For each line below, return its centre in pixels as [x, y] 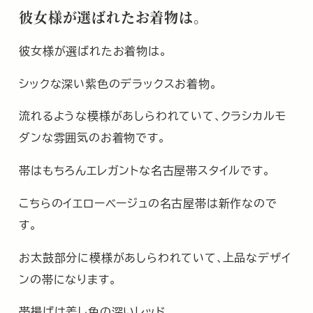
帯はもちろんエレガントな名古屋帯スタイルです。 [145, 170]
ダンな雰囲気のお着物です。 [93, 137]
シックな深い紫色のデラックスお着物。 [118, 83]
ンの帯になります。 [68, 278]
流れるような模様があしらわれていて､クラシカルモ [153, 116]
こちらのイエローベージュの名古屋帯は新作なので [148, 202]
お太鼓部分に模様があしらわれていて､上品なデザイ [155, 257]
